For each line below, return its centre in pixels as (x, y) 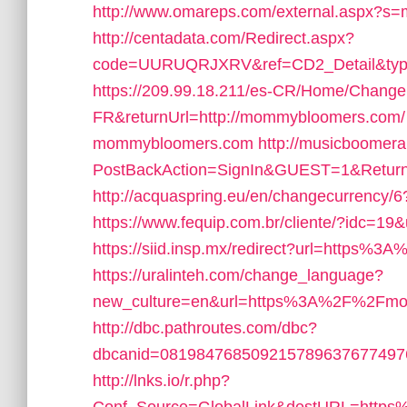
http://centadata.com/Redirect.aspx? (223, 38)
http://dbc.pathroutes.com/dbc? (205, 328)
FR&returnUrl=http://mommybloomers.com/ (249, 117)
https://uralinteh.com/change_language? (238, 275)
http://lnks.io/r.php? (161, 381)
